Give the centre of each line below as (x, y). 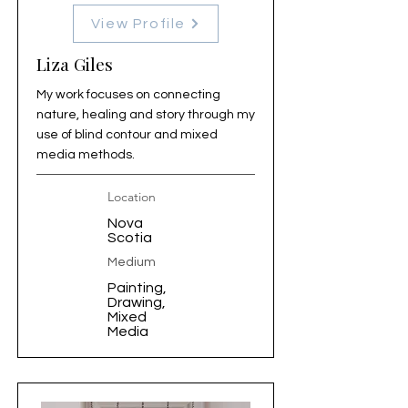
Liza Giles (75, 64)
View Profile (138, 24)
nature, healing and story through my (146, 115)
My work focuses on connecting (128, 95)
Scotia (130, 238)
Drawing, (137, 302)
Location (132, 197)
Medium (132, 262)
